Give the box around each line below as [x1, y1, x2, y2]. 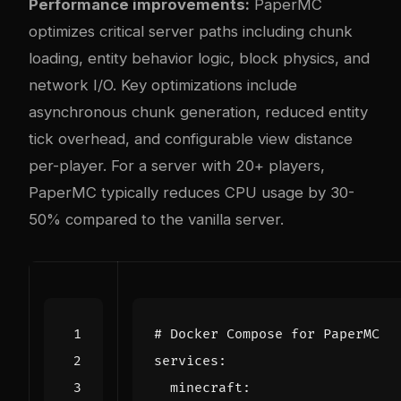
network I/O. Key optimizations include [29, 75, 297, 94]
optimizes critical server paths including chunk [29, 21, 353, 40]
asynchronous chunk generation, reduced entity [29, 102, 368, 121]
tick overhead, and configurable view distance [29, 129, 353, 148]
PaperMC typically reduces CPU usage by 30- [29, 183, 354, 201]
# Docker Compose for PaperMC [154, 325, 380, 343]
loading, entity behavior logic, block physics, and [29, 48, 370, 67]
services [154, 352, 218, 370]
